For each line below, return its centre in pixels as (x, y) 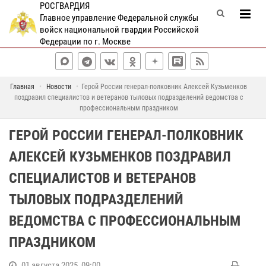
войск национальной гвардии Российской (119, 30)
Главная (22, 87)
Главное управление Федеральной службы (119, 18)
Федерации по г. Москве (85, 42)
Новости (59, 87)
